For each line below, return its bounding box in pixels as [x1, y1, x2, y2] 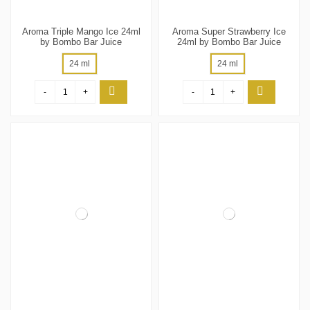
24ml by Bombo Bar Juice [176, 36, 281, 47]
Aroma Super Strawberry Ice [172, 26, 286, 37]
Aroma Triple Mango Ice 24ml [21, 26, 140, 37]
